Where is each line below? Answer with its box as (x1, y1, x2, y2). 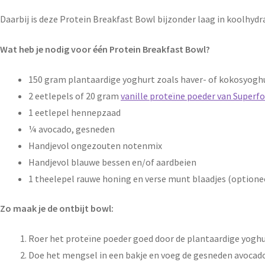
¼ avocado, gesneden (28, 122, 115, 135)
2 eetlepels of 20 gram (28, 89, 121, 102)
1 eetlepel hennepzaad (28, 106, 121, 118)
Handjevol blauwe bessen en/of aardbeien (28, 156, 196, 168)
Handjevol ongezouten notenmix (28, 139, 162, 151)
